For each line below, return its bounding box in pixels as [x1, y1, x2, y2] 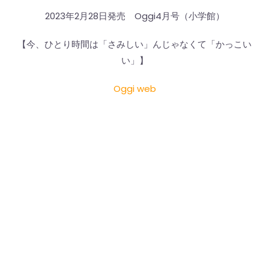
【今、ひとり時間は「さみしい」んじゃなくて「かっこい [17, 38, 252, 51]
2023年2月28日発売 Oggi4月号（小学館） [44, 10, 225, 23]
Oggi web [113, 82, 156, 95]
